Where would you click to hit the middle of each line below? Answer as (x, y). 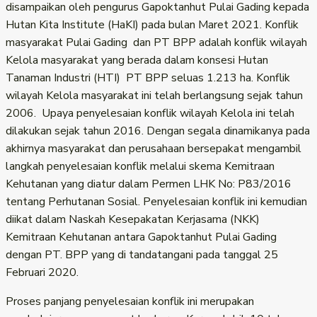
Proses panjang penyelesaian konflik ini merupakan (130, 301)
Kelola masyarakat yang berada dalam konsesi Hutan (137, 60)
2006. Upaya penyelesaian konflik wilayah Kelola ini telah (150, 113)
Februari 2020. (45, 272)
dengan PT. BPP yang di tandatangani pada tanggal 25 (142, 254)
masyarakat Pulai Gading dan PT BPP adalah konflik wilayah (156, 42)
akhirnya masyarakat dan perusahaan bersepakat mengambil (154, 148)
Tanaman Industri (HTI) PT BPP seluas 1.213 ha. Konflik (148, 77)
